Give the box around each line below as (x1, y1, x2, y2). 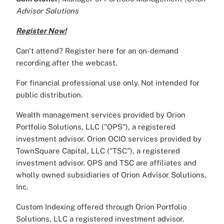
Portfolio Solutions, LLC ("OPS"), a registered (16, 122, 175, 131)
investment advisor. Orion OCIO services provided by (16, 134, 201, 143)
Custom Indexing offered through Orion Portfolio (16, 202, 186, 211)
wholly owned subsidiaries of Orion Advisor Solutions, (16, 170, 206, 179)
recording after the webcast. (16, 58, 117, 67)
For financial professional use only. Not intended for (16, 78, 199, 87)
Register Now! (16, 26, 66, 35)
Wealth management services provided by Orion (16, 110, 185, 119)
